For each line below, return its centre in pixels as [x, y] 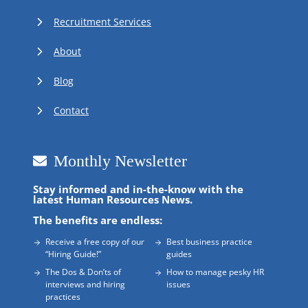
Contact [71, 111]
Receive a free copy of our [95, 242]
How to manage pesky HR [215, 272]
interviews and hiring [85, 285]
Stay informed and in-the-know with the [138, 189]
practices [63, 297]
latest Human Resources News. [113, 200]
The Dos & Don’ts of [83, 272]
